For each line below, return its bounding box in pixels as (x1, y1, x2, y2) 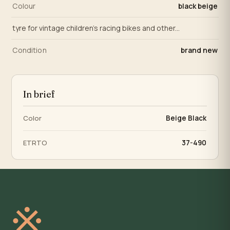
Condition (12, 45, 47, 55)
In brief (23, 88, 55, 101)
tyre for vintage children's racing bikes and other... (12, 23, 180, 33)
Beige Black (166, 113, 207, 123)
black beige (178, 1, 218, 11)
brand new (180, 45, 218, 55)
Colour (12, 1, 36, 11)
